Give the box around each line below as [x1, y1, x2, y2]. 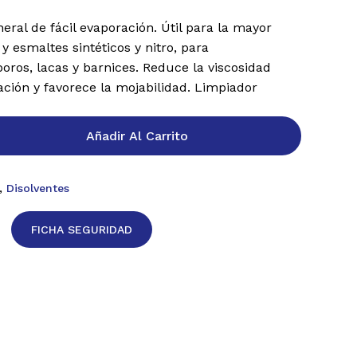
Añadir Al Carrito [86, 127, 189, 143]
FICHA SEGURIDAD [31, 222, 133, 236]
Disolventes [6, 181, 70, 194]
